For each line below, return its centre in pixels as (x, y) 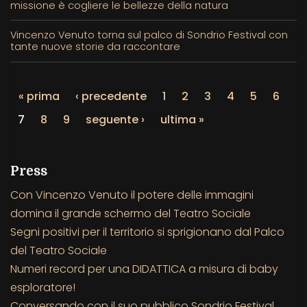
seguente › (115, 119)
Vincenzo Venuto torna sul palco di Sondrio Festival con (149, 35)
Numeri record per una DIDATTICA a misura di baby (144, 269)
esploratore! (43, 287)
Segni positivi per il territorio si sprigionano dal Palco (147, 232)
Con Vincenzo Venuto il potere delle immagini (132, 195)
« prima (39, 96)
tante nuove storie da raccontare (95, 47)
